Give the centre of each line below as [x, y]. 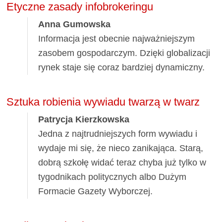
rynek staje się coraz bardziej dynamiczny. [122, 67]
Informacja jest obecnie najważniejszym [117, 38]
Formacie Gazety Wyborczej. [96, 191]
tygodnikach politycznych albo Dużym [112, 177]
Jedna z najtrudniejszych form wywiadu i [118, 134]
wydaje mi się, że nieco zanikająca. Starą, [121, 148]
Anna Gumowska [75, 24]
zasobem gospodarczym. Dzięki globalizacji [124, 53]
